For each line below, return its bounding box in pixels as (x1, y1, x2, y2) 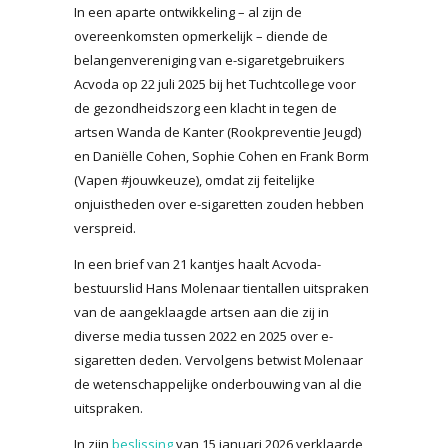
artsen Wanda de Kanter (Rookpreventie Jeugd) (74, 122, 361, 141)
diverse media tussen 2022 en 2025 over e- (74, 326, 333, 345)
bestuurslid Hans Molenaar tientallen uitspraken (74, 278, 369, 297)
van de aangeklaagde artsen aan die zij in (74, 302, 329, 321)
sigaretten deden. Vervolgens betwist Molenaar (74, 350, 363, 369)
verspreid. (74, 218, 136, 237)
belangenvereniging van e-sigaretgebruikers (74, 50, 345, 69)
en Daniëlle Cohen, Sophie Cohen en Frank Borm (74, 146, 369, 165)
